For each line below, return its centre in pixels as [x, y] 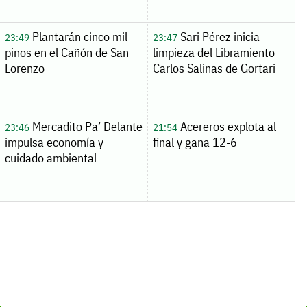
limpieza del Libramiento [213, 52]
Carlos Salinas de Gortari [214, 68]
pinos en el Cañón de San [66, 52]
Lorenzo [24, 68]
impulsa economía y [54, 142]
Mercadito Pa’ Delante [86, 126]
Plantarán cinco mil [78, 36]
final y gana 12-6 [195, 142]
